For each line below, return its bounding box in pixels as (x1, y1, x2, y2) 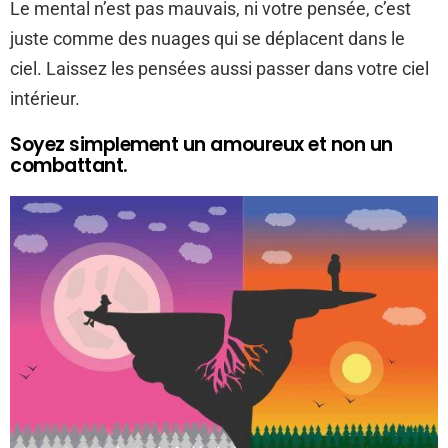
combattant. (10, 151, 128, 179)
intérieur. (10, 87, 80, 109)
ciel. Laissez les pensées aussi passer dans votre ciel (10, 57, 429, 79)
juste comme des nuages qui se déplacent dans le (10, 27, 405, 49)
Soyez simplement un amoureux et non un (10, 130, 393, 158)
